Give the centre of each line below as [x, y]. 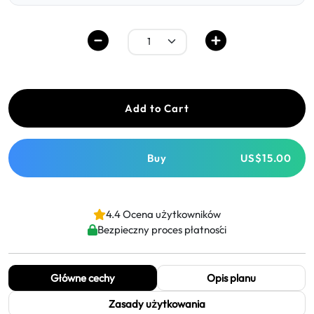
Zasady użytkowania [157, 304]
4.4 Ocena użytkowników [163, 214]
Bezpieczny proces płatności [162, 230]
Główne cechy [83, 278]
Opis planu [231, 278]
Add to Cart [157, 108]
